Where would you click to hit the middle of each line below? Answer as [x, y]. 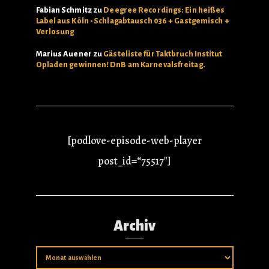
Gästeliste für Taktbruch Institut [163, 54]
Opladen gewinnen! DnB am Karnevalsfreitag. [120, 65]
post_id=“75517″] [134, 161]
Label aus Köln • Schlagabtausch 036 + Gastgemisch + [132, 21]
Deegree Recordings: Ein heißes [164, 10]
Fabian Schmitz [64, 10]
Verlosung [55, 32]
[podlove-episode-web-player [134, 141]
